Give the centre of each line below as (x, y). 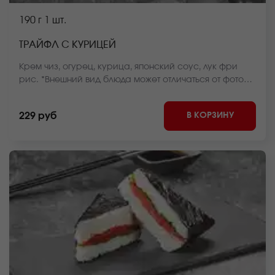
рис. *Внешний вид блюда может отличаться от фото (131, 80)
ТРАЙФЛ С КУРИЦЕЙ (68, 45)
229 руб (38, 116)
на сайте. (40, 93)
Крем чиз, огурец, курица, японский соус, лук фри (128, 67)
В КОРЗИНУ (210, 115)
